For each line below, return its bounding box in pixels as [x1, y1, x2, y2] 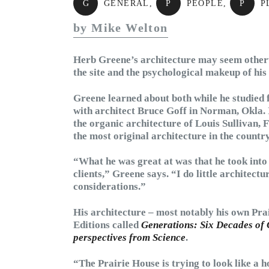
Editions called [73, 219, 141, 231]
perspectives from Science [73, 232, 186, 244]
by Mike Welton [73, 20, 168, 34]
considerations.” [73, 181, 146, 193]
